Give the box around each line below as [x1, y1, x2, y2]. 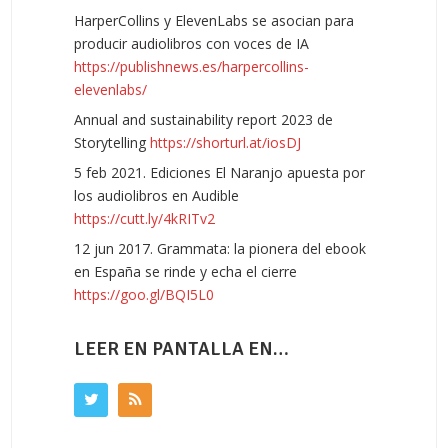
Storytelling [74, 132, 150, 152]
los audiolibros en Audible [74, 185, 239, 205]
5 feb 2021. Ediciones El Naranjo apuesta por [74, 162, 365, 182]
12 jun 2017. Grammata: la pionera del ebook [74, 238, 366, 258]
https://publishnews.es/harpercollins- [74, 56, 309, 76]
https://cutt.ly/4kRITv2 [74, 208, 215, 228]
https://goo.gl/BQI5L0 [74, 284, 214, 304]
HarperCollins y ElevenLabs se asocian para [74, 10, 354, 30]
